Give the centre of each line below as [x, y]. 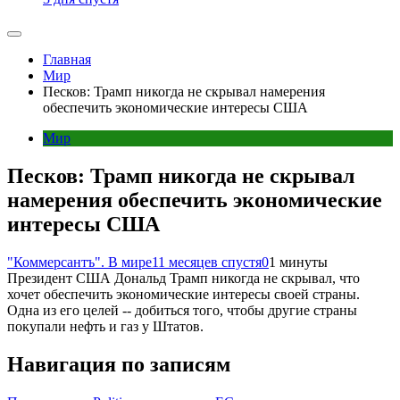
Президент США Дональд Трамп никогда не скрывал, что [183, 278]
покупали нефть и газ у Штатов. [105, 326]
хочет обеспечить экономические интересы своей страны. [183, 294]
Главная [67, 60]
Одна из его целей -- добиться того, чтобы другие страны [182, 310]
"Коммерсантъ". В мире [79, 262]
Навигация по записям [119, 364]
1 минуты [298, 262]
